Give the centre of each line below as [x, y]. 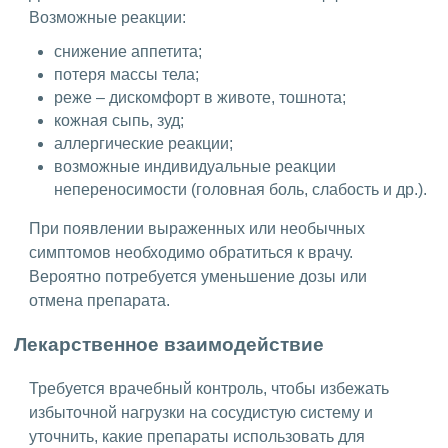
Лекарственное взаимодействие [169, 345]
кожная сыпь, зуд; [119, 120]
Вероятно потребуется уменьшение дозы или [198, 276]
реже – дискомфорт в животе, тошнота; [200, 97]
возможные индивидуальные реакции [195, 166]
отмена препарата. [99, 300]
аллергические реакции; [143, 143]
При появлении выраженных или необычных [197, 228]
